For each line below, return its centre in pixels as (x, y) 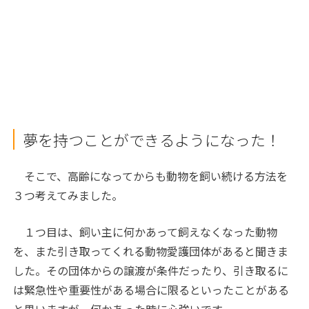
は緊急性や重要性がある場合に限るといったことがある (151, 289)
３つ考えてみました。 (68, 195)
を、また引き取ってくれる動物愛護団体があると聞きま (151, 251)
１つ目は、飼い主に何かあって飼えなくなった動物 (146, 231)
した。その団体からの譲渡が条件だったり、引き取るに (151, 270)
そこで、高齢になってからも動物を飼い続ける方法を (151, 176)
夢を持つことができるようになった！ (152, 139)
